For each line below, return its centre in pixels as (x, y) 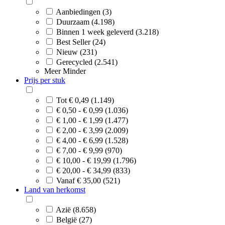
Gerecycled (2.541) (87, 62)
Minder (74, 71)
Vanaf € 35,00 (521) (88, 180)
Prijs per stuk (45, 80)
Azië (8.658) (76, 209)
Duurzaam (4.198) (85, 22)
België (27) (74, 219)
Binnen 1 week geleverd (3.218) (107, 32)
